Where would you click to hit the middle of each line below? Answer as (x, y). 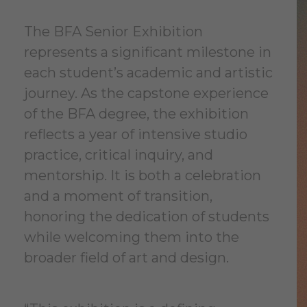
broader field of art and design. (126, 258)
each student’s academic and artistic (148, 73)
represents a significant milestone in (148, 52)
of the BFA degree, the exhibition (136, 114)
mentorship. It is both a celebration (143, 175)
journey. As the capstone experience (146, 93)
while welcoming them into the (132, 237)
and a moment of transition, (118, 196)
